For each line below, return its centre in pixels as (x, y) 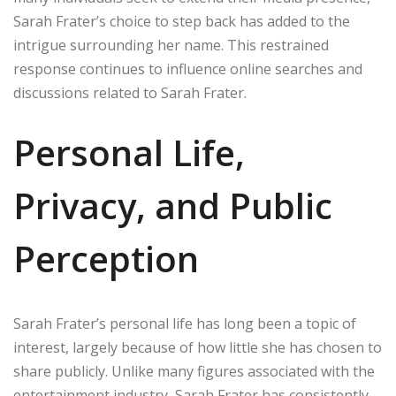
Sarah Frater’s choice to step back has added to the (182, 22)
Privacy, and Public (173, 206)
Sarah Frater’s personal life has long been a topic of (185, 324)
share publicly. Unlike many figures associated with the (194, 372)
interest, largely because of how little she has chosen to (198, 348)
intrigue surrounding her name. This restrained (171, 46)
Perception (106, 259)
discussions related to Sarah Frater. (130, 93)
